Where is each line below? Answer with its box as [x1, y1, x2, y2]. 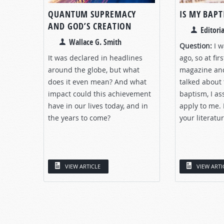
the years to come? [48, 112, 110, 122]
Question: [179, 40, 212, 50]
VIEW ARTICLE [65, 162, 100, 170]
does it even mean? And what [48, 76, 146, 86]
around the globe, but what [48, 64, 139, 74]
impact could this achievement [48, 88, 151, 98]
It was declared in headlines [48, 52, 142, 62]
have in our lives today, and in [48, 100, 148, 110]
